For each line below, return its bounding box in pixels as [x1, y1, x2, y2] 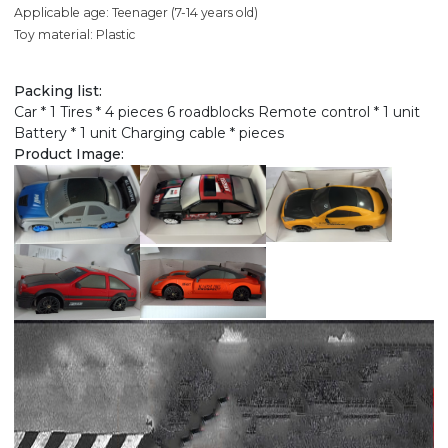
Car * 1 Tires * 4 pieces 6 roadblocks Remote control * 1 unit [14, 103, 420, 122]
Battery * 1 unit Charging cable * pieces [14, 124, 284, 143]
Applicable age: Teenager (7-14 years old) [14, 5, 258, 21]
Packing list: [14, 82, 102, 101]
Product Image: [14, 145, 124, 164]
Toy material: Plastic [14, 27, 135, 43]
